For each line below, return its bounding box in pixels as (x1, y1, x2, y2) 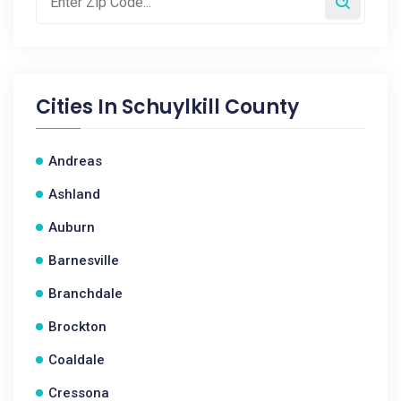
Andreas (48, 153, 102, 169)
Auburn (48, 219, 95, 235)
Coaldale (48, 352, 105, 368)
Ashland (48, 186, 100, 202)
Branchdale (48, 286, 123, 302)
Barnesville (48, 252, 119, 269)
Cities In (36, 93, 122, 121)
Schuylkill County (122, 93, 299, 121)
